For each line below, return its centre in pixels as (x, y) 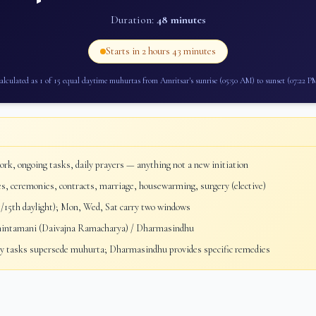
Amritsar (174, 80)
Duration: (133, 20)
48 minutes (181, 20)
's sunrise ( (205, 80)
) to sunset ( (271, 80)
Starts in (124, 51)
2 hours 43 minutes (179, 51)
